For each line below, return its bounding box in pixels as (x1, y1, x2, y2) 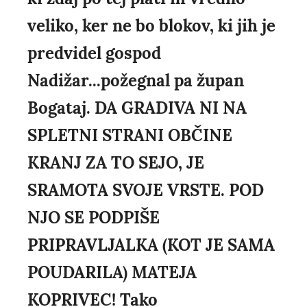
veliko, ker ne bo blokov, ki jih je (27, 15, 275, 37)
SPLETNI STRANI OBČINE (27, 125, 232, 147)
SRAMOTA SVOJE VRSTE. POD (27, 180, 264, 201)
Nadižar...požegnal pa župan (27, 70, 244, 92)
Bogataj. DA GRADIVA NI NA (27, 97, 247, 119)
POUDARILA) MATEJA (27, 262, 197, 284)
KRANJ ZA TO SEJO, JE (27, 152, 204, 174)
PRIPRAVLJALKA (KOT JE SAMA (27, 234, 275, 256)
